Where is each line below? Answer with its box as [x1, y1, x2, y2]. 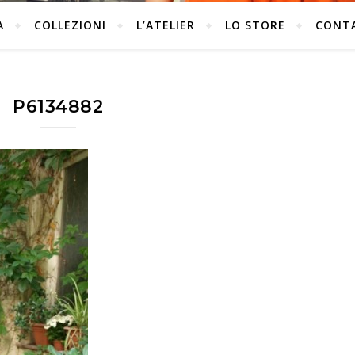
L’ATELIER [136, 17, 195, 32]
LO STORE [224, 17, 285, 32]
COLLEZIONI [33, 17, 106, 32]
